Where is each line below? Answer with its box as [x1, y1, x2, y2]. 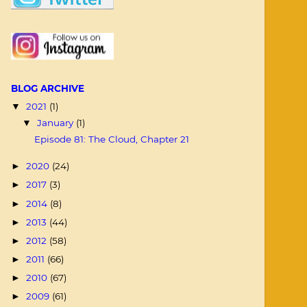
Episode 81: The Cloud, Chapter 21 [34, 133, 189, 145]
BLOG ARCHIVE [11, 83, 84, 94]
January [37, 116, 77, 128]
